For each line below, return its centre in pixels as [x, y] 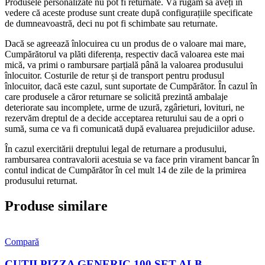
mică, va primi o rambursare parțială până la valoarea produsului [124, 64]
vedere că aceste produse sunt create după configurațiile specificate [129, 12]
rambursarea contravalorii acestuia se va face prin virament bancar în [132, 159]
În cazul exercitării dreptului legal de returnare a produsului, [116, 148]
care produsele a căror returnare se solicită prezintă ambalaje [116, 96]
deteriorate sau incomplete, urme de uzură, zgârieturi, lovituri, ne [125, 107]
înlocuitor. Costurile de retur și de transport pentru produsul [114, 75]
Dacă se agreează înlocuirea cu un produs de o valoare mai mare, [125, 43]
